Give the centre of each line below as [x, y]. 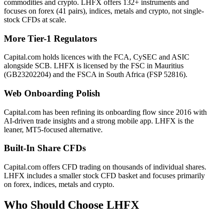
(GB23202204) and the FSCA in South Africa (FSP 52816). [96, 75]
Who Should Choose [54, 205]
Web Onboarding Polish [52, 93]
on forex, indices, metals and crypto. [59, 185]
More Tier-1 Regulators [50, 38]
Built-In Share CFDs [45, 148]
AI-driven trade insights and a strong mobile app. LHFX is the [99, 121]
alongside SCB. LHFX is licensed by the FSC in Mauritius [94, 66]
